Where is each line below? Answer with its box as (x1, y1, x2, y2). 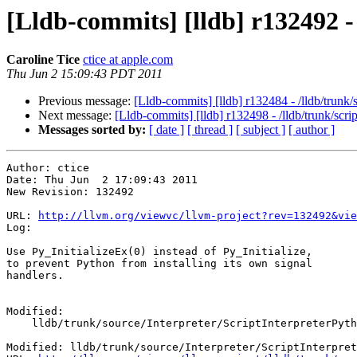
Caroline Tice (6, 53, 80, 67)
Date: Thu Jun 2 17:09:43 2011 (6, 174, 198, 186)
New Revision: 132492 (6, 186, 134, 198)
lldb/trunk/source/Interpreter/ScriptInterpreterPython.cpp (6, 317, 32, 330)
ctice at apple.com (83, 53, 173, 67)
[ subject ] (236, 123, 285, 137)
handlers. (6, 269, 64, 282)
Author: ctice (6, 162, 89, 175)
